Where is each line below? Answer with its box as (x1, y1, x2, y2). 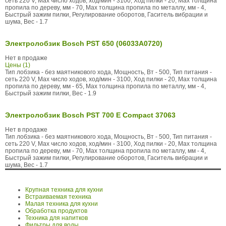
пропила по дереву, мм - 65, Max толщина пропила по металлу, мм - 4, (5, 83, 206, 90)
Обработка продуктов (25, 207, 87, 215)
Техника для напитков (25, 214, 88, 222)
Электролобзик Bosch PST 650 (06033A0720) (5, 39, 162, 47)
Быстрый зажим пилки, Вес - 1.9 (5, 90, 96, 97)
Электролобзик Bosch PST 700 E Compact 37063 (5, 111, 176, 120)
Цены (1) (5, 62, 30, 69)
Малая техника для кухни (25, 200, 98, 208)
